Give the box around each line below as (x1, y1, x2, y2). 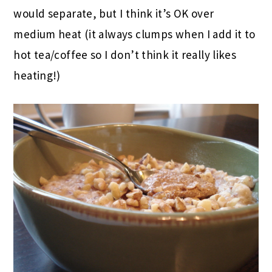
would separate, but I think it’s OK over (13, 5, 214, 21)
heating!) (13, 67, 61, 83)
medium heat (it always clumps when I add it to (13, 26, 256, 41)
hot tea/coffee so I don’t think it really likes (13, 47, 237, 62)
